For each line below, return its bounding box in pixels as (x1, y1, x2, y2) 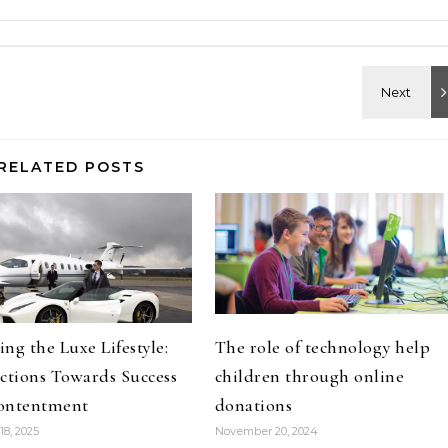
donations (214, 394, 293, 416)
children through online (214, 365, 405, 387)
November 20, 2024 (214, 424, 318, 438)
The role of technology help (214, 336, 431, 358)
